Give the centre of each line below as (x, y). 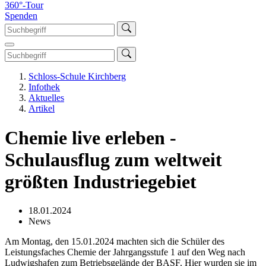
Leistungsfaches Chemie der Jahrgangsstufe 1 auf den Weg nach (125, 252)
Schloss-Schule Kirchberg (77, 77)
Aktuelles (46, 98)
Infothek (44, 87)
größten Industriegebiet (101, 181)
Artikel (42, 109)
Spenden (21, 16)
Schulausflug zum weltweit (113, 159)
